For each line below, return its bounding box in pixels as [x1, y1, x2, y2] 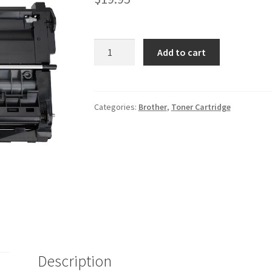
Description [38, 251, 112, 271]
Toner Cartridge [171, 101, 231, 113]
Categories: [93, 101, 138, 113]
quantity [93, 69, 129, 82]
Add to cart [157, 46, 206, 58]
